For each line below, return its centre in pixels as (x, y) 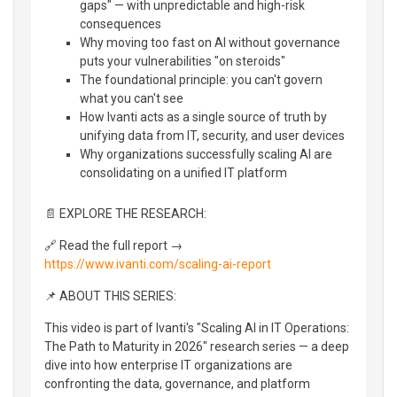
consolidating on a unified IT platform (183, 172)
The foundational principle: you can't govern (201, 79)
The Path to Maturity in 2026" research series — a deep (197, 346)
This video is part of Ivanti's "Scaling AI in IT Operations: (197, 327)
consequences (121, 23)
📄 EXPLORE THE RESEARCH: (125, 213)
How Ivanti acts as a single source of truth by (203, 117)
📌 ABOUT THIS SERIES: (110, 296)
